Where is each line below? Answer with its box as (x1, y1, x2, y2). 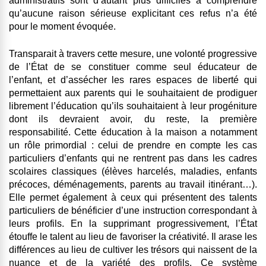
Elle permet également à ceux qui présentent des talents (9, 192, 257, 203)
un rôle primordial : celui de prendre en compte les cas (9, 140, 257, 151)
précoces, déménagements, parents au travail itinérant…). (9, 179, 257, 190)
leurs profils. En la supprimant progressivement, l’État (9, 218, 257, 229)
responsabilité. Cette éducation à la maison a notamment (9, 127, 257, 138)
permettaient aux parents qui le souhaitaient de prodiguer (9, 88, 257, 99)
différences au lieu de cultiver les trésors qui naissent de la (9, 245, 257, 255)
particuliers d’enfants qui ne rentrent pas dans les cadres (9, 153, 257, 164)
